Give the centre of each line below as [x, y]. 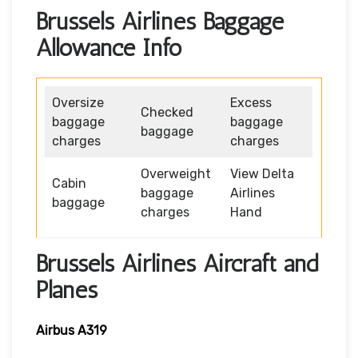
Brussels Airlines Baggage [160, 21]
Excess [251, 102]
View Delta [262, 173]
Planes [67, 290]
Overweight [176, 173]
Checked [167, 112]
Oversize [78, 102]
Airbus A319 [72, 330]
